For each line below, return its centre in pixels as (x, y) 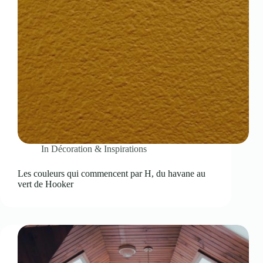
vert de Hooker (45, 184)
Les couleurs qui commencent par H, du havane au (112, 173)
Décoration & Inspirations (99, 149)
